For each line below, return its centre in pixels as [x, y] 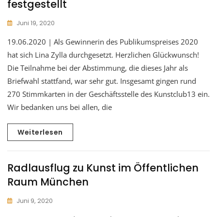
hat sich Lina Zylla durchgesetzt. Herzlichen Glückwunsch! [103, 54]
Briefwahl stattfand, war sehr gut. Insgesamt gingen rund [102, 81]
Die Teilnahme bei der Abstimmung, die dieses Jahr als [98, 68]
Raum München [48, 182]
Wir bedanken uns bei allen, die [60, 107]
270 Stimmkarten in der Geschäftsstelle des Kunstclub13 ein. [108, 94]
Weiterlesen [40, 132]
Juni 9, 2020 [35, 201]
